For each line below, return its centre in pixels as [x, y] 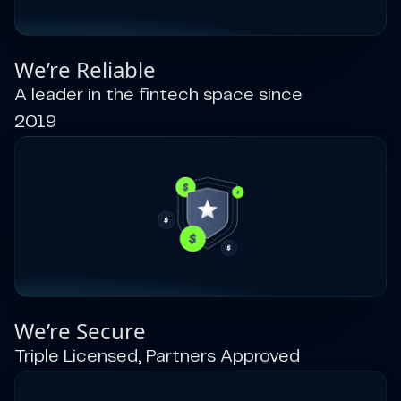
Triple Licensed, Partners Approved [157, 357]
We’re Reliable [85, 69]
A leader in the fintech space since [158, 95]
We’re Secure [80, 331]
